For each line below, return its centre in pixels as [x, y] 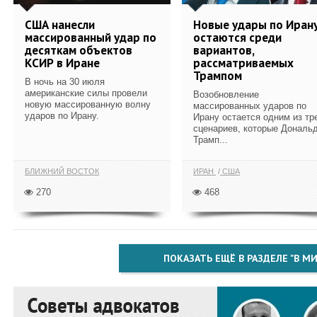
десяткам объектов [79, 50]
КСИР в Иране [62, 63]
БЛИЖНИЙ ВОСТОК [62, 171]
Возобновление [226, 94]
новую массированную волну [88, 104]
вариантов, [224, 50]
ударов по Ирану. [62, 115]
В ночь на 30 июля [65, 81]
